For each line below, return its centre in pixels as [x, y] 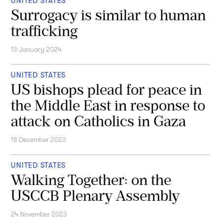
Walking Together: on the [91, 180]
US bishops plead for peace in [107, 89]
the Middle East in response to [108, 105]
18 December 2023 [39, 140]
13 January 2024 [37, 50]
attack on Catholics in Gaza [99, 121]
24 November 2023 [39, 215]
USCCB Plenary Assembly [95, 195]
